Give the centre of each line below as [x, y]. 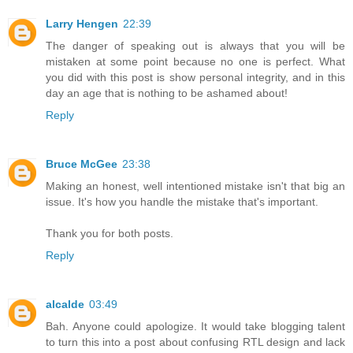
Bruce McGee [82, 164]
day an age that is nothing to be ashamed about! [167, 93]
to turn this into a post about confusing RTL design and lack [195, 342]
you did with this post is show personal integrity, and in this [195, 78]
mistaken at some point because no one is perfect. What [195, 62]
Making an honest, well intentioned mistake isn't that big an [195, 186]
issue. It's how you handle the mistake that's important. [182, 202]
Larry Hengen [82, 24]
